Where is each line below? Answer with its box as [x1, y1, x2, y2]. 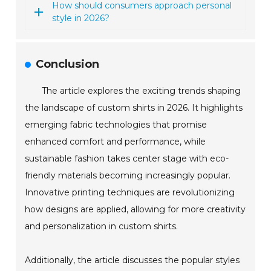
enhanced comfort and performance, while [25, 135, 206, 147]
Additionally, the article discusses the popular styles [25, 254, 240, 266]
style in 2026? [52, 12, 110, 24]
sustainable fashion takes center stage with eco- [25, 152, 229, 164]
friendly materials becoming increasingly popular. [25, 169, 231, 181]
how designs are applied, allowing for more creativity [25, 203, 246, 215]
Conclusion [36, 57, 100, 71]
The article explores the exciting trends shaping [42, 85, 241, 96]
